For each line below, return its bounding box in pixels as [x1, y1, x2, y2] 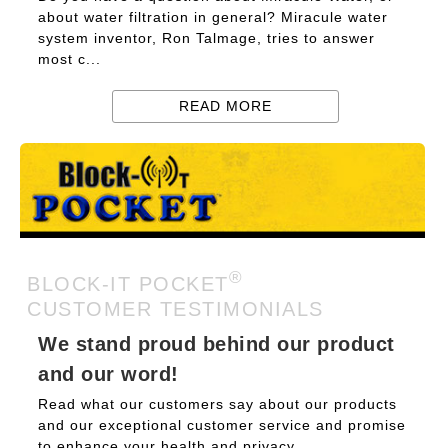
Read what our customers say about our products [38, 396, 397, 412]
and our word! [38, 362, 179, 385]
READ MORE [179, 98, 272, 114]
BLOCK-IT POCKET [27, 272, 229, 295]
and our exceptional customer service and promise [38, 417, 406, 433]
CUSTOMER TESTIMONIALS [27, 297, 324, 320]
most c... [38, 51, 101, 67]
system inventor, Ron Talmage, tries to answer [38, 30, 375, 46]
